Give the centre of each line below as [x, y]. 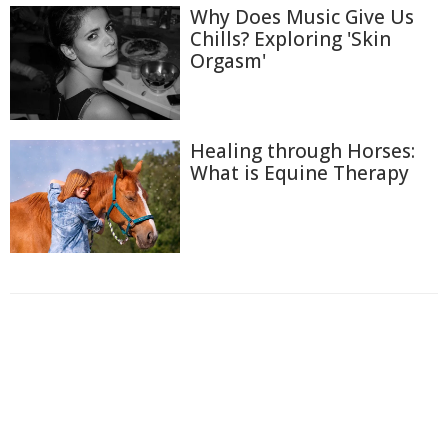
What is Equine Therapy [299, 172]
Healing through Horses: [302, 150]
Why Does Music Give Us [302, 17]
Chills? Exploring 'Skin [290, 39]
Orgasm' [228, 61]
